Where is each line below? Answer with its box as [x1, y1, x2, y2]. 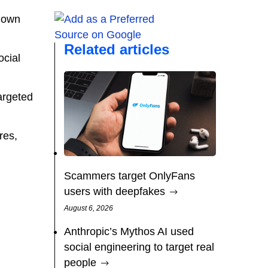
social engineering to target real [64, 241, 214, 254]
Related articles [64, 41, 169, 57]
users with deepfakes [64, 185, 165, 198]
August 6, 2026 [64, 204, 113, 213]
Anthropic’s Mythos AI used [64, 226, 194, 238]
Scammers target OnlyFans [64, 170, 195, 182]
